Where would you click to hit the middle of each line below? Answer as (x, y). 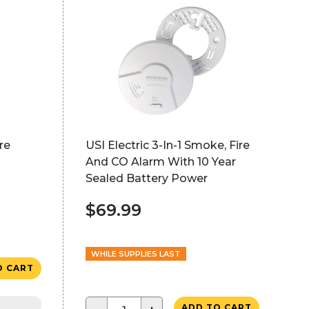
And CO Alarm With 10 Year (160, 162)
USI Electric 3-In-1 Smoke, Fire (167, 145)
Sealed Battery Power (146, 178)
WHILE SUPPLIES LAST (136, 254)
